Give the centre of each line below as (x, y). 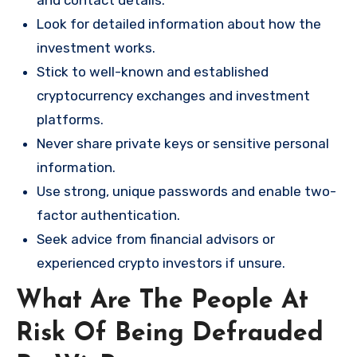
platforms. (70, 120)
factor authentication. (108, 216)
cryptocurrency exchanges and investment (173, 96)
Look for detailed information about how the (179, 24)
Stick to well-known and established (153, 72)
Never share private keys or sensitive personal (183, 144)
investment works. (96, 48)
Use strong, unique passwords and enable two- (186, 192)
